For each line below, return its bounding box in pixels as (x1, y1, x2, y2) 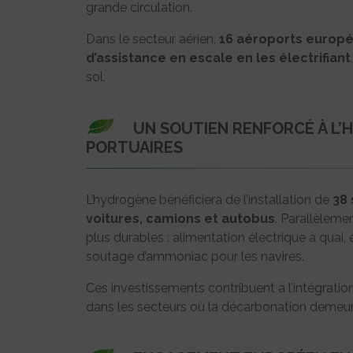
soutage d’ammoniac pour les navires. (86, 249, 304, 265)
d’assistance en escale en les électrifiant (86, 50, 351, 66)
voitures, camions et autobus (86, 211, 275, 227)
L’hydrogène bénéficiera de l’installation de (86, 192, 333, 208)
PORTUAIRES (86, 138, 183, 158)
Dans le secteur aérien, (86, 32, 219, 47)
